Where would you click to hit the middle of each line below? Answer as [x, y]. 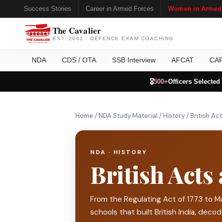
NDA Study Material [128, 116]
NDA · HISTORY [119, 152]
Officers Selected [194, 81]
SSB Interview [134, 60]
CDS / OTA [79, 60]
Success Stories [48, 8]
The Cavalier [77, 30]
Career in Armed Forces [120, 8]
